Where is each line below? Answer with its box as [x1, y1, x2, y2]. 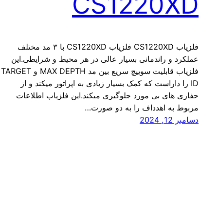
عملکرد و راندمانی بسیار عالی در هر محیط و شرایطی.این [11, 54, 199, 64]
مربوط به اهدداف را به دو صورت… [85, 102, 199, 112]
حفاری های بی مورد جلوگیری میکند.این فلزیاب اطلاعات [16, 90, 199, 100]
